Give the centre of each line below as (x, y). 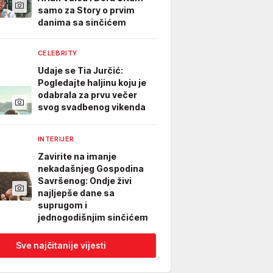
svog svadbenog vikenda (92, 107)
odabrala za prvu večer (87, 95)
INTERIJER (56, 139)
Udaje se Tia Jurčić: (80, 70)
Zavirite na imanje (77, 156)
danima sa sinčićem (82, 22)
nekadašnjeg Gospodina (91, 168)
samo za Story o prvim (86, 10)
